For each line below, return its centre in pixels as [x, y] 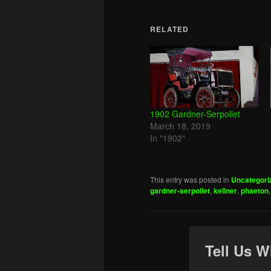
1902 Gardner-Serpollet [195, 114]
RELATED [170, 29]
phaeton [255, 191]
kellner [225, 191]
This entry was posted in [191, 180]
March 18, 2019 [180, 126]
